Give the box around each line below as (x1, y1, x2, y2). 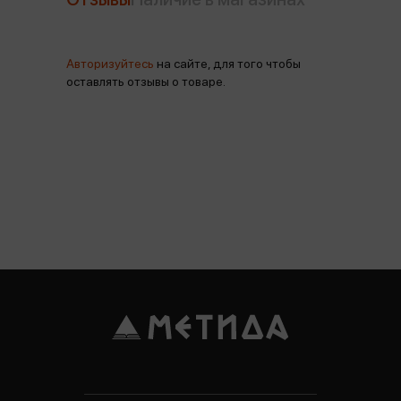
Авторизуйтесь (66, 56, 154, 71)
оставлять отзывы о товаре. (66, 74, 226, 89)
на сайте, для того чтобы (154, 56, 301, 71)
